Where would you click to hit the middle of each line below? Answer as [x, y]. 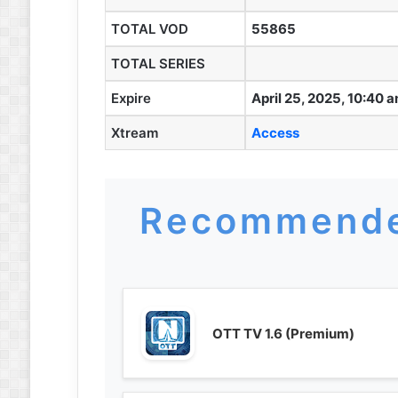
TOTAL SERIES [158, 64]
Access [275, 133]
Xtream [134, 133]
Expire [131, 98]
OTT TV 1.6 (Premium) [283, 333]
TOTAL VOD [149, 29]
